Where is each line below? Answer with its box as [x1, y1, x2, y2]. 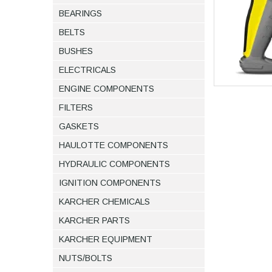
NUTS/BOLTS [59, 253, 112, 263]
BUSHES [59, 46, 93, 56]
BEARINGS [59, 8, 102, 19]
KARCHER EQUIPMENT [59, 234, 152, 245]
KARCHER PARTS [59, 216, 130, 226]
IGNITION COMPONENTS [59, 178, 161, 188]
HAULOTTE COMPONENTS [59, 140, 168, 151]
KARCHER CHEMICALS [59, 197, 150, 207]
